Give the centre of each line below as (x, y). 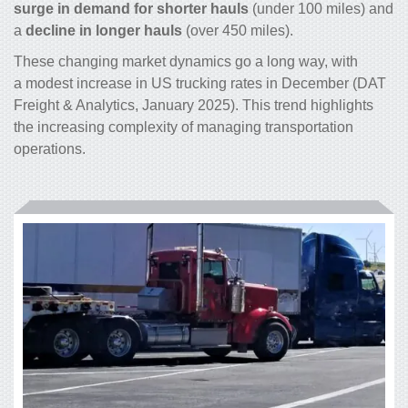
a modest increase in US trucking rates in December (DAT (200, 84)
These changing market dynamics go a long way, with (186, 62)
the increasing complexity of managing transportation (184, 127)
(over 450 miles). (238, 31)
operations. (50, 149)
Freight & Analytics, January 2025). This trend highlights (194, 106)
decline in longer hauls (104, 31)
